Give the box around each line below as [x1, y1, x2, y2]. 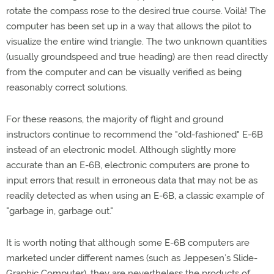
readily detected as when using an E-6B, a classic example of [6, 190, 264, 201]
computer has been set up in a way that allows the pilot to [6, 21, 251, 32]
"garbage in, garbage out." [6, 206, 113, 217]
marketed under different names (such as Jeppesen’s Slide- [6, 253, 257, 264]
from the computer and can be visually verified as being [6, 67, 242, 78]
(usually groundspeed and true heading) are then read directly [6, 51, 268, 62]
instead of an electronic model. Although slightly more [6, 144, 236, 155]
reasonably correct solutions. [6, 82, 127, 93]
